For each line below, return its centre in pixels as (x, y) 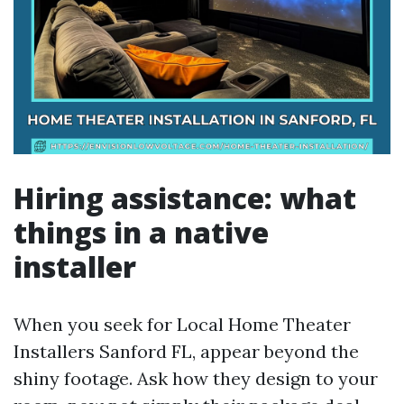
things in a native (141, 232)
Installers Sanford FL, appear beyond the (186, 351)
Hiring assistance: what (185, 198)
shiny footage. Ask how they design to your (196, 378)
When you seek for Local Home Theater (182, 324)
